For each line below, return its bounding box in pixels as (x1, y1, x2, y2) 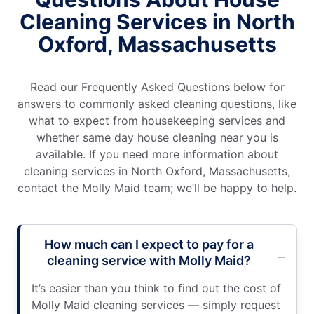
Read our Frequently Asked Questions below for (29, 80, 285, 95)
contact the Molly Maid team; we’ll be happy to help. (18, 181, 296, 196)
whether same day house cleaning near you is (36, 130, 278, 145)
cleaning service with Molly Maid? (46, 253, 251, 268)
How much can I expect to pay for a (43, 237, 254, 252)
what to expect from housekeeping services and (29, 114, 285, 128)
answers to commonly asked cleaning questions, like (18, 97, 296, 111)
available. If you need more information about (36, 147, 278, 162)
